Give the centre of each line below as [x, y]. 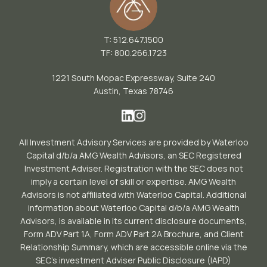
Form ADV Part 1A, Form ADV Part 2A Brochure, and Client [133, 234]
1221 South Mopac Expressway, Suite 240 [133, 78]
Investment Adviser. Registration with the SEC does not [133, 168]
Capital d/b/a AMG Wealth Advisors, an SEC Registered [133, 155]
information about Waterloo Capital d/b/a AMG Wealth [133, 208]
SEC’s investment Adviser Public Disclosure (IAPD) [133, 260]
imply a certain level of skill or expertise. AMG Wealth [133, 181]
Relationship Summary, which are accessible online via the [133, 247]
